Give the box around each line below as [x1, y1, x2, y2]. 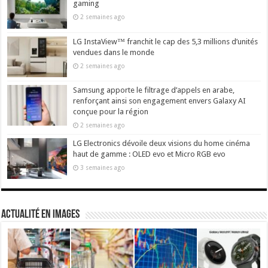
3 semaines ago [80, 163, 126, 171]
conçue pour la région [73, 106, 149, 116]
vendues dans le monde [73, 47, 155, 57]
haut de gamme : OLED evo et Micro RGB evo [73, 149, 226, 159]
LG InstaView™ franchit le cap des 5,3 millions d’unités [73, 36, 258, 46]
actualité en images [1, 208, 80, 221]
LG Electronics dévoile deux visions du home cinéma [73, 138, 251, 148]
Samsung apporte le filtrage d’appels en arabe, [73, 85, 235, 95]
